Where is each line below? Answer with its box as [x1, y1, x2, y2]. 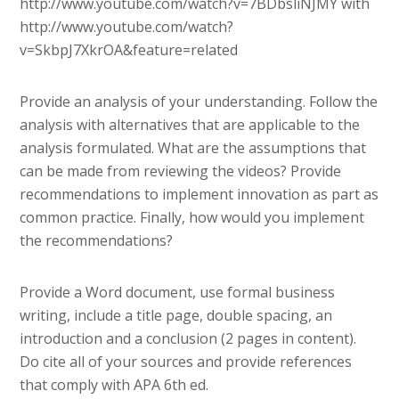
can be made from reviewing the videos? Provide [20, 161, 342, 182]
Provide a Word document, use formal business [20, 282, 336, 303]
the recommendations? [20, 231, 174, 251]
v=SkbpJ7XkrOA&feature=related [20, 40, 239, 61]
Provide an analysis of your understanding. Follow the [20, 92, 379, 112]
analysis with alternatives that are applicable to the [20, 115, 361, 135]
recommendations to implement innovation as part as [20, 184, 379, 205]
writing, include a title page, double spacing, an [20, 305, 333, 326]
